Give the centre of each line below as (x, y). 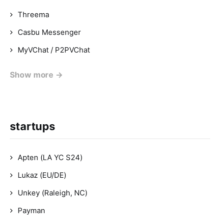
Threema (33, 14)
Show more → (37, 75)
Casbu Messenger (49, 32)
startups (33, 126)
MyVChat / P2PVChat (54, 50)
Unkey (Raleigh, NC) (53, 193)
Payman (31, 210)
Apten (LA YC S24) (50, 157)
